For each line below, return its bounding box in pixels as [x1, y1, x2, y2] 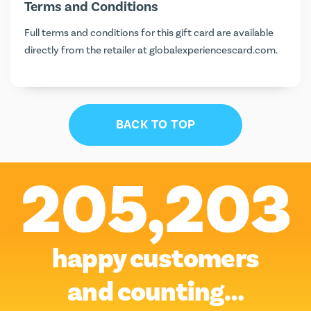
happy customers [52, 241, 259, 277]
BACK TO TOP [115, 116, 196, 133]
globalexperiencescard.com [149, 43, 276, 57]
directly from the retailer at [24, 43, 149, 57]
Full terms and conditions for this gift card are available [24, 26, 274, 40]
